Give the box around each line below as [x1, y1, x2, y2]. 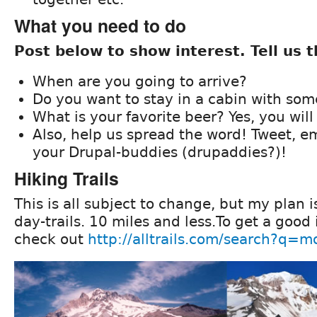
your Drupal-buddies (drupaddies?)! [33, 144, 287, 161]
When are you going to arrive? [33, 73, 247, 91]
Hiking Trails [14, 166, 119, 192]
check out [14, 231, 88, 248]
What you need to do [14, 13, 186, 39]
